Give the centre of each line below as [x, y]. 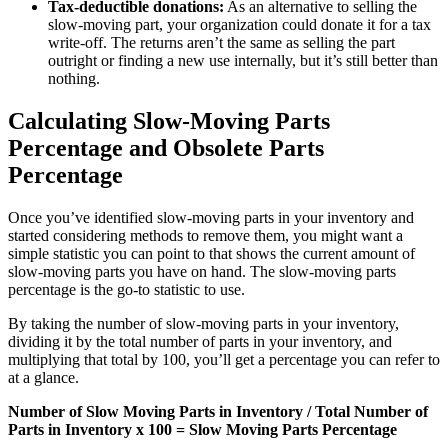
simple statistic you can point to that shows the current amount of [211, 253]
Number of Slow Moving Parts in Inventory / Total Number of [218, 411]
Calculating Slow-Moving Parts [169, 120]
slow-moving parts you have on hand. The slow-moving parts [202, 271]
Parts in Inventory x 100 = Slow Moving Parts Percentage [202, 429]
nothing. [74, 78]
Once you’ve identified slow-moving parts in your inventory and [211, 217]
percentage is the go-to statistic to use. [126, 289]
